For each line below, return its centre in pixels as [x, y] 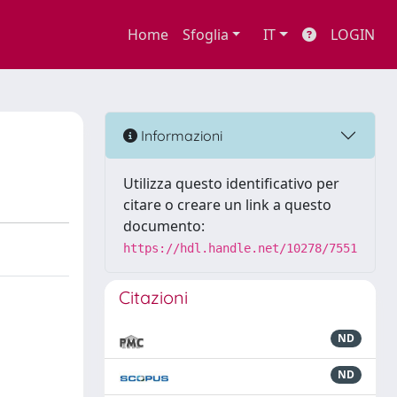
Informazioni [180, 135]
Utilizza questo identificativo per [231, 183]
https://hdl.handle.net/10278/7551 [240, 248]
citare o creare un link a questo [227, 205]
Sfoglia [205, 35]
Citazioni [153, 297]
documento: [164, 226]
